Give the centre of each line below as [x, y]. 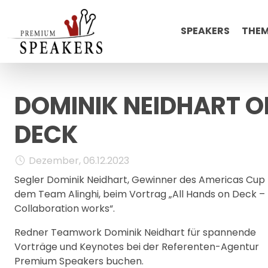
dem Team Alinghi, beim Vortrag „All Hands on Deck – [140, 194]
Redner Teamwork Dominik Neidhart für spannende [135, 232]
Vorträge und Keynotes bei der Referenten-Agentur [137, 247]
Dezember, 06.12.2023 [79, 161]
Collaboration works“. [65, 208]
